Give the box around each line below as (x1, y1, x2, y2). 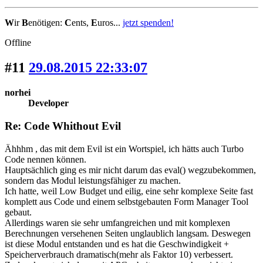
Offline (5, 38, 31, 48)
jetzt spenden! (123, 18, 174, 28)
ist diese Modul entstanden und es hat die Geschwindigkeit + (5, 238, 229, 249)
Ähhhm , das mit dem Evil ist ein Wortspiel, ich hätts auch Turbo (5, 143, 244, 154)
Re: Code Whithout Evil (5, 119, 121, 132)
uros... (97, 18, 123, 28)
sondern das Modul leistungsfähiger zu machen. (5, 175, 181, 186)
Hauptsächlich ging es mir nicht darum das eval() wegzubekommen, (5, 164, 256, 175)
